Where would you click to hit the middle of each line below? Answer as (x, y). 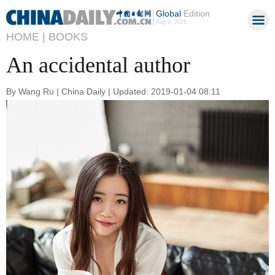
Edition (195, 14)
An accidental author (98, 65)
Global (168, 14)
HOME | (26, 37)
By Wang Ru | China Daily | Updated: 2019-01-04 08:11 (113, 91)
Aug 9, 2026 (171, 22)
